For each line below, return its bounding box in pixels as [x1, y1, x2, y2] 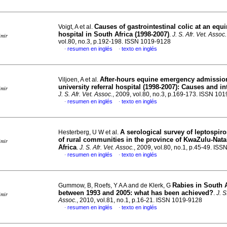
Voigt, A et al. [58, 23, 94, 30]
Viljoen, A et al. [58, 76, 100, 83]
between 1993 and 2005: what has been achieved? [58, 189, 213, 197]
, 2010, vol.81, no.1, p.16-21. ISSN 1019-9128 [77, 197, 202, 204]
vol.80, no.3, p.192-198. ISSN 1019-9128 [58, 38, 171, 45]
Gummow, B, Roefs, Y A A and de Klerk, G [58, 182, 172, 189]
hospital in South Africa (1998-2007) [58, 30, 169, 38]
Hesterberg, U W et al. [58, 129, 120, 136]
